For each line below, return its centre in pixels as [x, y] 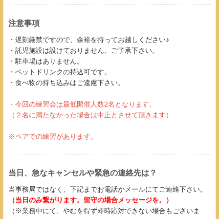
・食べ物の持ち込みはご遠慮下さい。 [66, 82]
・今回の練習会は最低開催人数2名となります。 [82, 104]
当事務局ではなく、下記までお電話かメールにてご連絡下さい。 [108, 189]
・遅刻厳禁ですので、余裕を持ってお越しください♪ [89, 39]
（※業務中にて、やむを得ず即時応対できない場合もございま [104, 210]
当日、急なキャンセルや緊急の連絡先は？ [83, 173]
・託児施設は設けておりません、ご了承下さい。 [84, 50]
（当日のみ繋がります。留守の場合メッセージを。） [90, 200]
